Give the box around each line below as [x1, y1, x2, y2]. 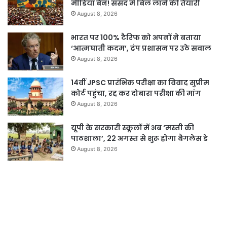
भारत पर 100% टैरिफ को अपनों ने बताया [71, 32, 201, 43]
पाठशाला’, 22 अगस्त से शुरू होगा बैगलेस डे [71, 133, 208, 143]
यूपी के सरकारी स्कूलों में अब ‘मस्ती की [71, 122, 194, 133]
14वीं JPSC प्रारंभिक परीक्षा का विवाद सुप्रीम [71, 77, 209, 88]
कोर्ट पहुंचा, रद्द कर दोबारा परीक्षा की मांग [71, 88, 201, 98]
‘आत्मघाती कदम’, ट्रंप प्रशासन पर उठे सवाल [71, 43, 211, 53]
